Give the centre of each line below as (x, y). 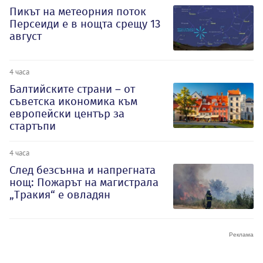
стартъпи (33, 126)
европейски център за (67, 113)
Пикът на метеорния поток (78, 11)
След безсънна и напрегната (82, 170)
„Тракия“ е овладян (60, 194)
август (26, 36)
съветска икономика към (73, 101)
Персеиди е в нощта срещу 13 (85, 23)
